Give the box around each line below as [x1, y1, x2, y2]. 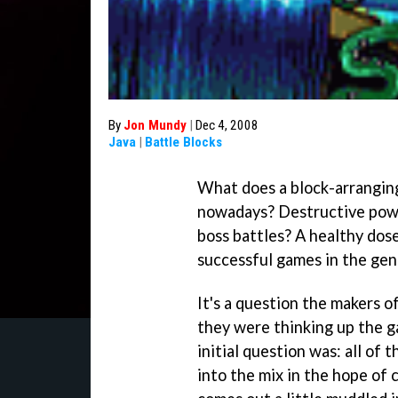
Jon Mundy [123, 117, 187, 133]
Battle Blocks [145, 134, 222, 150]
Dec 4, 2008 [195, 117, 259, 133]
